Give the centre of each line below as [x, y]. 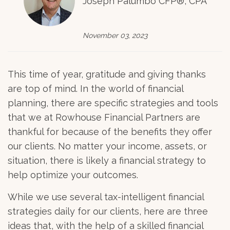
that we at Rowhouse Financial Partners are [104, 117]
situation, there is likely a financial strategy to [107, 160]
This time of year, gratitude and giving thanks [107, 74]
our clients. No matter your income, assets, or [107, 146]
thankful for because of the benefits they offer [110, 132]
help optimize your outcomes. [73, 175]
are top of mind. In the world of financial [95, 89]
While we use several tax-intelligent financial [106, 197]
